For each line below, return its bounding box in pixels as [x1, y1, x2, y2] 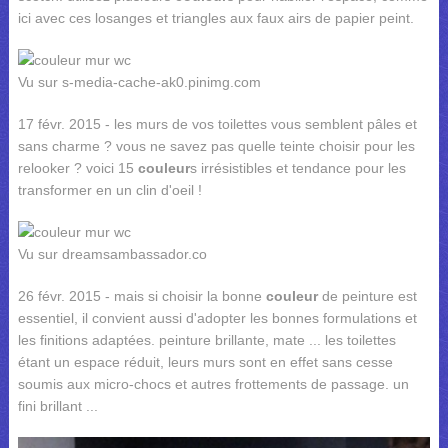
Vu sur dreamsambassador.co [17, 245, 207, 262]
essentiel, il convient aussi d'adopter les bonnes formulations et [17, 309, 417, 326]
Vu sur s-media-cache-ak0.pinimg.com [17, 73, 261, 90]
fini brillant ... [17, 397, 98, 414]
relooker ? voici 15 [17, 159, 138, 176]
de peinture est [317, 287, 417, 304]
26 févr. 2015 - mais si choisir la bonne [17, 287, 266, 304]
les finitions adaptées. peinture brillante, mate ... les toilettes [17, 331, 396, 348]
